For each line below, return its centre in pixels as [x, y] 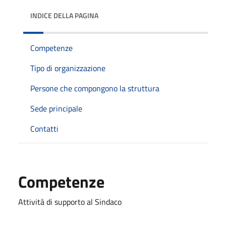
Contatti [44, 128]
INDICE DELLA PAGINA [64, 15]
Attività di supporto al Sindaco [70, 202]
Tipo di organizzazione [68, 68]
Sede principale [56, 108]
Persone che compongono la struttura [95, 88]
